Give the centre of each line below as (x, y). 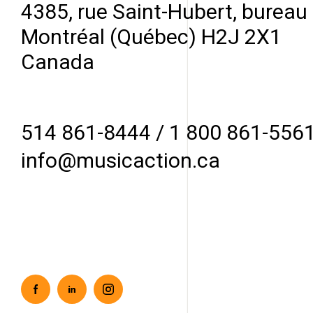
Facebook (43, 281)
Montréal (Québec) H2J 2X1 (151, 36)
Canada (58, 61)
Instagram (116, 281)
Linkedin (75, 281)
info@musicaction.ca (121, 160)
